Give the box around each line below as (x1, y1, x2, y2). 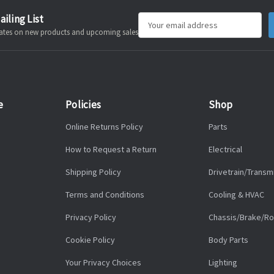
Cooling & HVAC (209, 189, 264, 201)
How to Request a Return (65, 144, 157, 155)
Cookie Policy (65, 234, 115, 246)
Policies (65, 98, 101, 112)
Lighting (209, 257, 237, 268)
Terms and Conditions (65, 189, 144, 201)
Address (138, 29, 170, 41)
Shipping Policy (65, 166, 121, 178)
